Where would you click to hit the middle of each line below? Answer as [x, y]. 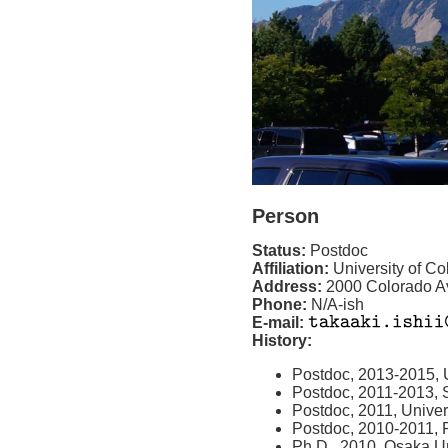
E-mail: [280, 322]
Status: [281, 250]
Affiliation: [292, 268]
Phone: [281, 304]
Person [285, 216]
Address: [289, 286]
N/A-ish [337, 304]
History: [282, 340]
